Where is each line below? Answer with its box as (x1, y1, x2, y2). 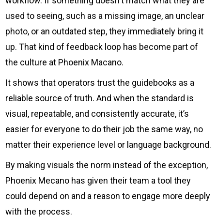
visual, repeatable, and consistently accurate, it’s (5, 108, 189, 119)
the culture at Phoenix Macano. (5, 57, 124, 67)
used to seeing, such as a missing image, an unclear (5, 10, 205, 21)
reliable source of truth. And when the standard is (5, 93, 194, 103)
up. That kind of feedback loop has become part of (5, 41, 199, 52)
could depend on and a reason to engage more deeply (5, 190, 211, 201)
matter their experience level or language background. (5, 139, 212, 150)
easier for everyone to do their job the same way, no (5, 124, 203, 134)
